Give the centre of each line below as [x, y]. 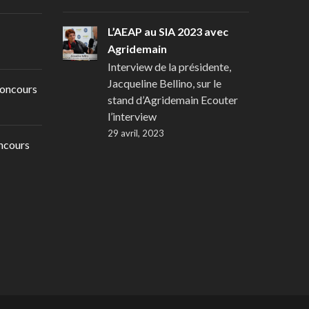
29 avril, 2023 [136, 133]
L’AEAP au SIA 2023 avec [168, 31]
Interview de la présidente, [169, 66]
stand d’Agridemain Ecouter [173, 99]
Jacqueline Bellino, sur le [165, 83]
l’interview [132, 116]
